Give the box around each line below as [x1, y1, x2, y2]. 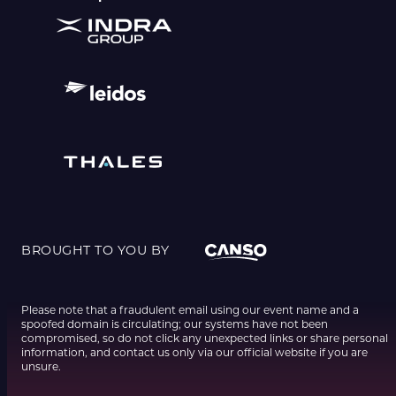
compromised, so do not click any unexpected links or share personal [21, 331, 388, 346]
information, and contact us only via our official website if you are [21, 346, 368, 360]
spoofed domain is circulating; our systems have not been [21, 317, 328, 331]
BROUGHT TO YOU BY [21, 242, 170, 259]
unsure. [21, 360, 61, 374]
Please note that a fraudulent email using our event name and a [21, 303, 359, 317]
